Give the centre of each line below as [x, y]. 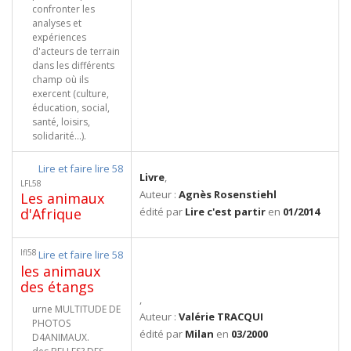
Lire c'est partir [225, 212]
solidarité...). [59, 136]
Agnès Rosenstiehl [228, 194]
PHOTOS [51, 323]
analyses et [57, 23]
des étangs [57, 287]
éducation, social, [71, 108]
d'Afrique [51, 214]
